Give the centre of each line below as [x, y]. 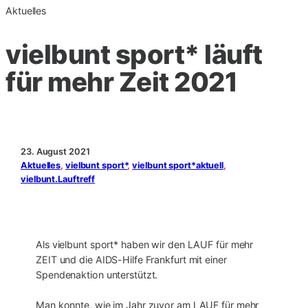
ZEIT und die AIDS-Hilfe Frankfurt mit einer [131, 260]
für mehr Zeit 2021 [121, 81]
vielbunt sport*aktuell [178, 165]
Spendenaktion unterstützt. [97, 275]
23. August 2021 [55, 151]
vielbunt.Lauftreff [58, 179]
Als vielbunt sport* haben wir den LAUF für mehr [145, 245]
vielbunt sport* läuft [134, 54]
